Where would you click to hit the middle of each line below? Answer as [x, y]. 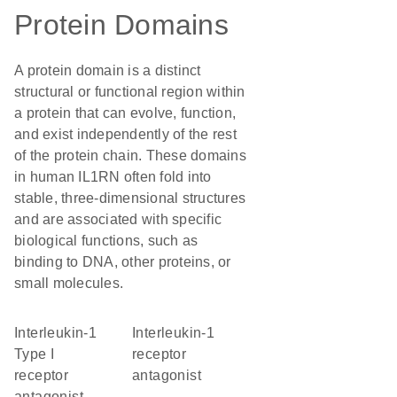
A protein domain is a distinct [108, 70]
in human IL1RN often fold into [113, 177]
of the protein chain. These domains [130, 156]
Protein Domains [121, 25]
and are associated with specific [118, 219]
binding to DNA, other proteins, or [123, 262]
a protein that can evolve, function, [125, 113]
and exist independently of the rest [125, 134]
